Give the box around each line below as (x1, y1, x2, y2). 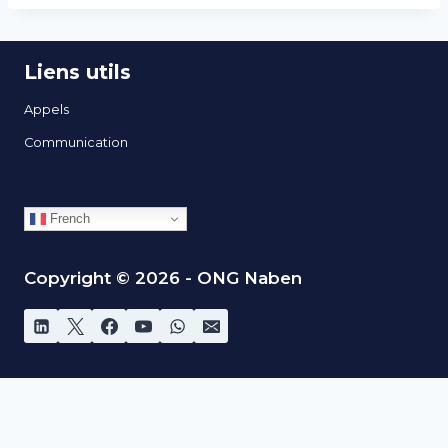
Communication (24, 134, 128, 150)
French (46, 210, 90, 226)
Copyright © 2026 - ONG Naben (24, 268, 302, 289)
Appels (24, 101, 69, 117)
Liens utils (24, 60, 131, 84)
